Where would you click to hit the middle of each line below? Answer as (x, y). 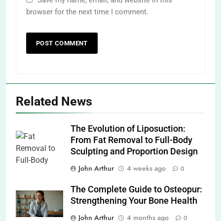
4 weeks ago (146, 168)
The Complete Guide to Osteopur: (136, 189)
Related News (54, 101)
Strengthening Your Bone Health (134, 201)
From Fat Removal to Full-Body (131, 140)
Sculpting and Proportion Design (134, 151)
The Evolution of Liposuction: (128, 129)
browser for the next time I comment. (87, 12)
